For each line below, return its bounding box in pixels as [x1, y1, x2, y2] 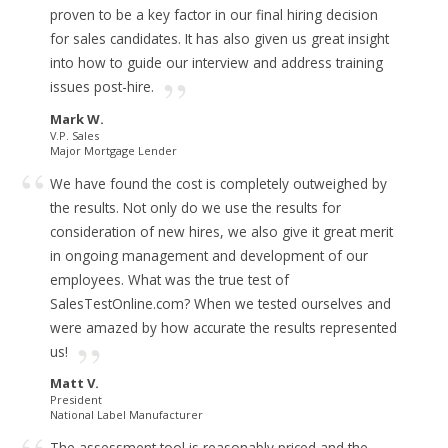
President [50, 392, 102, 408]
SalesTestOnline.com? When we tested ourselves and [50, 293, 391, 313]
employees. [50, 269, 128, 289]
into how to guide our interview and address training [50, 53, 383, 73]
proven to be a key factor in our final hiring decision [50, 5, 378, 25]
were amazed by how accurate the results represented [50, 317, 397, 337]
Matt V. [50, 374, 99, 393]
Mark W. [50, 109, 104, 128]
